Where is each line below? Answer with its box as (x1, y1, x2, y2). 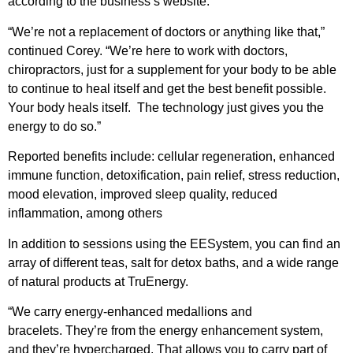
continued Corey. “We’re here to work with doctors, (8, 43, 288, 58)
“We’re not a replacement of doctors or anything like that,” (8, 24, 325, 39)
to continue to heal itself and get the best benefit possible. (8, 81, 326, 95)
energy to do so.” (8, 119, 101, 133)
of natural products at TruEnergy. (8, 274, 188, 288)
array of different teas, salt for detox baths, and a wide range (8, 255, 339, 269)
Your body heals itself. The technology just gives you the (8, 100, 324, 114)
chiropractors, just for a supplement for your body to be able (8, 62, 336, 76)
